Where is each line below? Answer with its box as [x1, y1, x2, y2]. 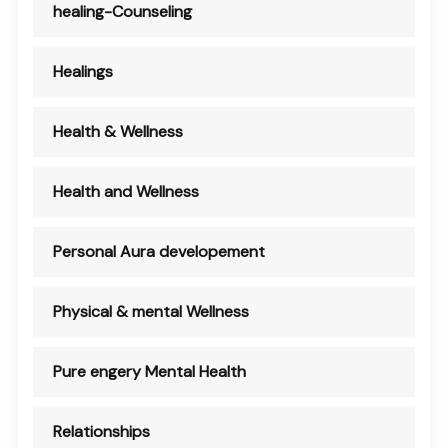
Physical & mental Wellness [53, 300, 249, 322]
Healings [53, 60, 113, 82]
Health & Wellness [53, 120, 183, 142]
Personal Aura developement [53, 240, 265, 262]
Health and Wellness [53, 180, 199, 202]
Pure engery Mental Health [53, 360, 246, 382]
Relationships [53, 420, 150, 442]
